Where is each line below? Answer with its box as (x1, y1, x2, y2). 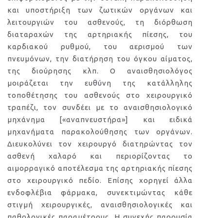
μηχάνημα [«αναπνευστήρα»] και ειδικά (7, 115, 193, 124)
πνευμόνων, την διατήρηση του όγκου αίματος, (7, 54, 193, 63)
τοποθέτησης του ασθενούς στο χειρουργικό (7, 91, 193, 99)
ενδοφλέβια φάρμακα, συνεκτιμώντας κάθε (7, 188, 193, 197)
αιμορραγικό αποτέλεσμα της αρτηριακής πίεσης (7, 164, 193, 172)
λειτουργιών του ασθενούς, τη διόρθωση (7, 18, 193, 26)
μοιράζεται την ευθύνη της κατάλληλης (7, 79, 193, 87)
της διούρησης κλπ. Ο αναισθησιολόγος (7, 67, 193, 75)
